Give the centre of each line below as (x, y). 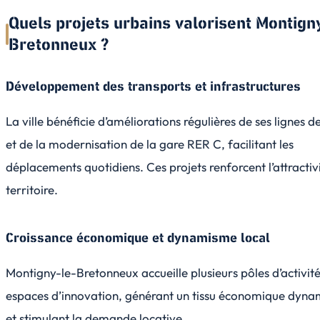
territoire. (32, 189)
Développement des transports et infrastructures (153, 86)
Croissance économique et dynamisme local (138, 238)
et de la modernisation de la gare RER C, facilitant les (150, 144)
